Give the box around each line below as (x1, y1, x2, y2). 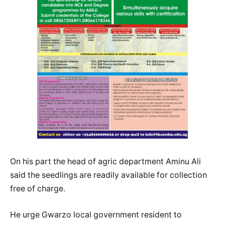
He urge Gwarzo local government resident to (10, 209, 182, 219)
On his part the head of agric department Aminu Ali (10, 157, 201, 167)
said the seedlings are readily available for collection (10, 170, 207, 180)
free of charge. (10, 184, 65, 194)
